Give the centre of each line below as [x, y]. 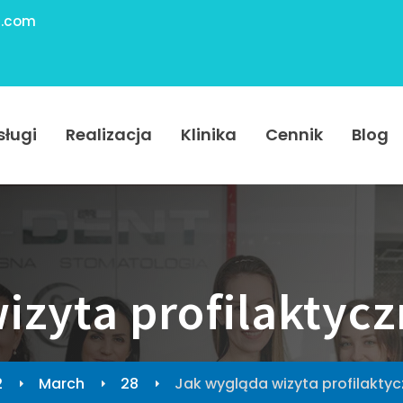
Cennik [294, 134]
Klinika [208, 134]
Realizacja [108, 134]
